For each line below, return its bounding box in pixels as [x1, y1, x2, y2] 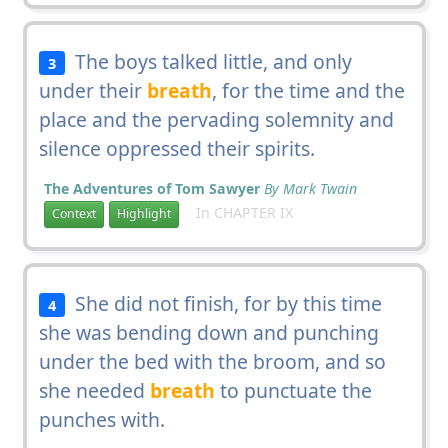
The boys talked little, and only [65, 47, 353, 75]
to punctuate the [214, 376, 372, 404]
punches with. [38, 405, 165, 433]
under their [38, 76, 147, 104]
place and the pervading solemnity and [38, 105, 394, 133]
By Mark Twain [263, 178, 357, 198]
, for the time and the [211, 76, 405, 104]
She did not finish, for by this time [65, 289, 383, 317]
